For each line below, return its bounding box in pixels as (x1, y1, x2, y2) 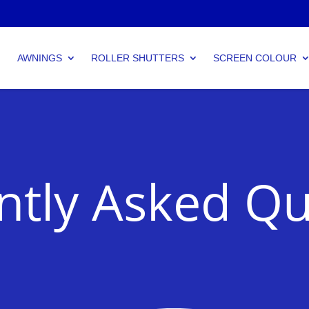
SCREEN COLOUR (212, 52, 297, 63)
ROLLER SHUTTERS (90, 52, 184, 63)
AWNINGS (17, 52, 62, 63)
